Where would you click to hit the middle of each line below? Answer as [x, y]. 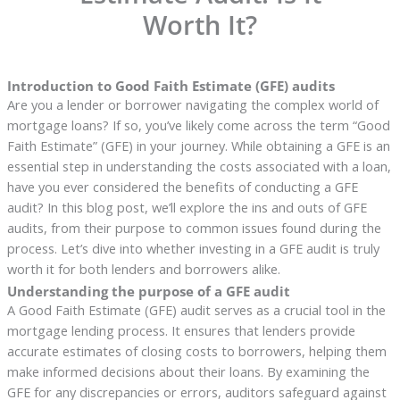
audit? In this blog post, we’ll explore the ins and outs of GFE [187, 208]
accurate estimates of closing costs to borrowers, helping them [196, 351]
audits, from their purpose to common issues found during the [194, 228]
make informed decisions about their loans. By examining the [188, 372]
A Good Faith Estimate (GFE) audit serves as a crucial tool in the [196, 310]
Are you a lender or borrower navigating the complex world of [192, 105]
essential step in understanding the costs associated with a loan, [199, 167]
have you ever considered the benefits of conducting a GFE [182, 187]
